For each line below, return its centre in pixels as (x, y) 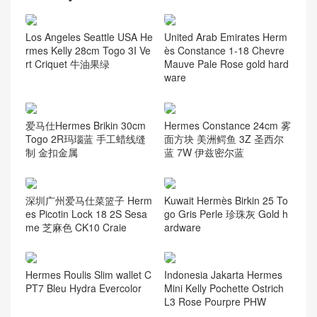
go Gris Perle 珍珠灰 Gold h (226, 213)
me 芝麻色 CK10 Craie (76, 227)
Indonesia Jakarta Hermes (223, 275)
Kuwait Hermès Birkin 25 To (226, 200)
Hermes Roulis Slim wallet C (88, 275)
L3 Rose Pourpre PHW (215, 302)
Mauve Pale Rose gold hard (226, 63)
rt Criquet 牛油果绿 (68, 63)
